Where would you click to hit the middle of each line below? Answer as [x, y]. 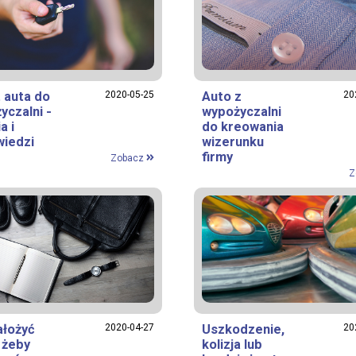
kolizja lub [232, 344]
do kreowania [243, 126]
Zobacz [128, 158]
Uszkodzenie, [243, 329]
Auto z [222, 96]
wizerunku [233, 141]
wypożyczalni [242, 111]
